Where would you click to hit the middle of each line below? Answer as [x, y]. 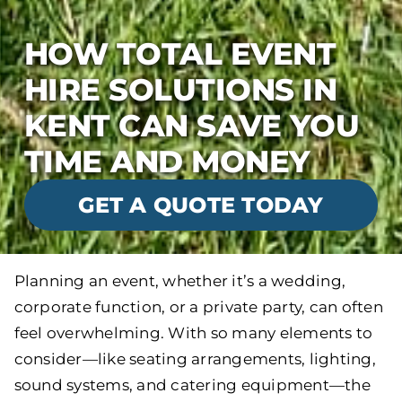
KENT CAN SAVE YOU [192, 125]
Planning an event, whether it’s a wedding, [180, 280]
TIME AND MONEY [167, 161]
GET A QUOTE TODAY [201, 205]
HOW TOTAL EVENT [180, 53]
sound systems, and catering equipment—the [192, 385]
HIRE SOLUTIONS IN [180, 89]
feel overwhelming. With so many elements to [193, 332]
